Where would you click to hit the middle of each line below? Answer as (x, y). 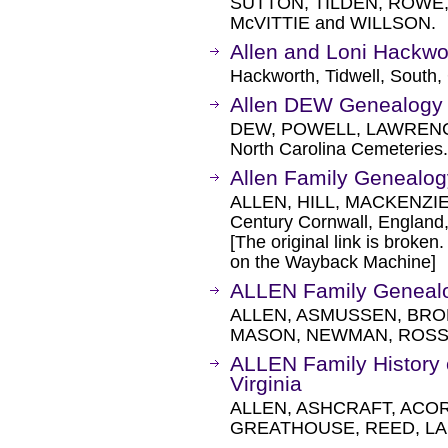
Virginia (266, 383)
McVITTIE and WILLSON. (333, 23)
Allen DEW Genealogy (336, 104)
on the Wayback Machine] (333, 262)
